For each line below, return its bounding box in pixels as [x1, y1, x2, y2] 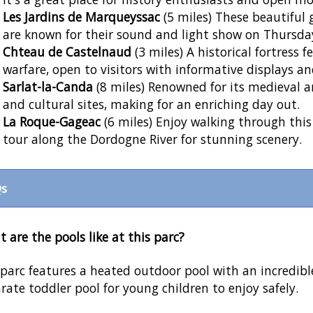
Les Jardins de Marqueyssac [3, 8, 160, 26]
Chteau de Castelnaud [3, 43, 131, 61]
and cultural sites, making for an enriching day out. [3, 96, 300, 113]
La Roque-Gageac [3, 113, 101, 131]
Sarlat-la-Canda [3, 78, 93, 96]
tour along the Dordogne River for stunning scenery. [3, 131, 302, 148]
